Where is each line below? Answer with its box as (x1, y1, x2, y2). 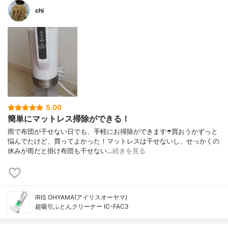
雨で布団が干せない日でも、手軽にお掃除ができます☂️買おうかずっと (8, 127, 218, 135)
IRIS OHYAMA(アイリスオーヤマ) (35, 193, 127, 201)
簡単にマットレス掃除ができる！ (8, 113, 130, 124)
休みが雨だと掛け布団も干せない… (8, 147, 112, 155)
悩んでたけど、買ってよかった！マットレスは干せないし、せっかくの (8, 137, 219, 145)
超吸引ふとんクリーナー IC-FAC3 (35, 202, 129, 210)
